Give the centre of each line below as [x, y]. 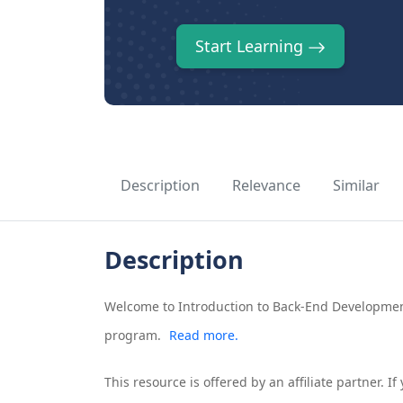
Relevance [266, 186]
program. [132, 336]
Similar [356, 186]
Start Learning [251, 46]
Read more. [203, 336]
